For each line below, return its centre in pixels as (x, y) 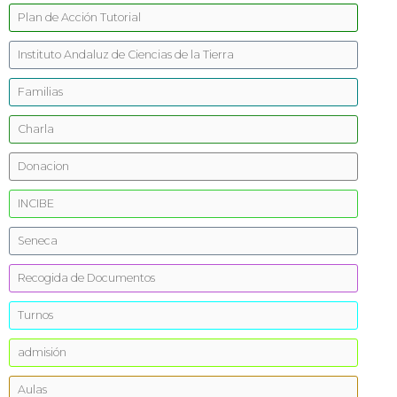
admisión (42, 352)
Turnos (35, 315)
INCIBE (36, 203)
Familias (40, 92)
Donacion (43, 166)
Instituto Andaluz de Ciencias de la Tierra (126, 54)
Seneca (38, 241)
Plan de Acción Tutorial (79, 17)
